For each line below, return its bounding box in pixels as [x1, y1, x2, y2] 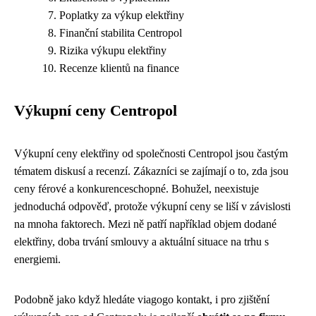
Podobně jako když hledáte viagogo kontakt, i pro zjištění [14, 293, 269, 305]
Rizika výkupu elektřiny [59, 44, 166, 56]
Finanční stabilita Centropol [59, 27, 182, 39]
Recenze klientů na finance [59, 62, 179, 74]
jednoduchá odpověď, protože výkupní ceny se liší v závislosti [14, 200, 291, 212]
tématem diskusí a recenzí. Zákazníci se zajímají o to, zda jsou [14, 165, 288, 177]
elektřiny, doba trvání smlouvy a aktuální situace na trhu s [14, 236, 269, 248]
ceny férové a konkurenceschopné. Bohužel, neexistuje [14, 183, 259, 195]
